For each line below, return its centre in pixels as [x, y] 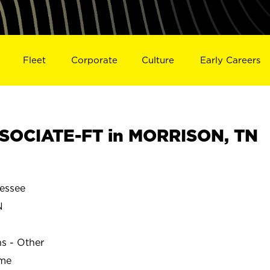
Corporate [94, 60]
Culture [158, 60]
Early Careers [231, 60]
